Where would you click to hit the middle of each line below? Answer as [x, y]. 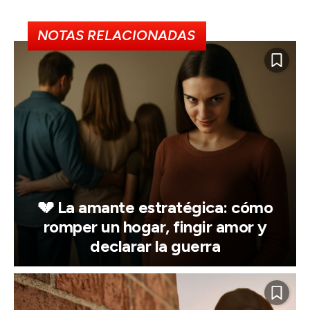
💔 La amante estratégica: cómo [155, 208]
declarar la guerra [155, 246]
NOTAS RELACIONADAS [116, 36]
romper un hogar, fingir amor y [155, 227]
